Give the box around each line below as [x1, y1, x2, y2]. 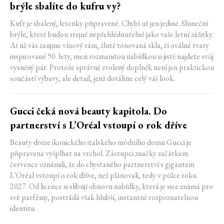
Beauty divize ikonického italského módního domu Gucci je [10, 137, 191, 148]
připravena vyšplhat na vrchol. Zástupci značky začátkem [10, 148, 188, 159]
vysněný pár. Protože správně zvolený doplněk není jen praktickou [10, 62, 214, 73]
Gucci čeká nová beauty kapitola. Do [10, 104, 167, 118]
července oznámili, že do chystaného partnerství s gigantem [10, 159, 194, 170]
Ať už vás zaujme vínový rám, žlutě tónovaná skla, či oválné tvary [10, 40, 209, 51]
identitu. [10, 203, 36, 214]
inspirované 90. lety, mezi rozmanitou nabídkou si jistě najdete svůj [10, 51, 213, 62]
